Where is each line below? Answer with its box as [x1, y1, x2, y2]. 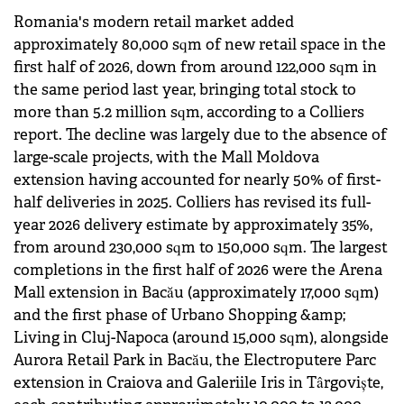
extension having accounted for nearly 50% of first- [14, 170, 381, 189]
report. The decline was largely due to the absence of [14, 124, 387, 144]
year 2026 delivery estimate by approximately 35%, [14, 215, 372, 234]
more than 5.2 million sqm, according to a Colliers [14, 102, 364, 122]
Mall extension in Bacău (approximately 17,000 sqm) [14, 282, 379, 302]
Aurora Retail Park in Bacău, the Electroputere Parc [14, 350, 376, 370]
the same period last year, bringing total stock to [14, 79, 356, 99]
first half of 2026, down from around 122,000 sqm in [14, 57, 377, 77]
